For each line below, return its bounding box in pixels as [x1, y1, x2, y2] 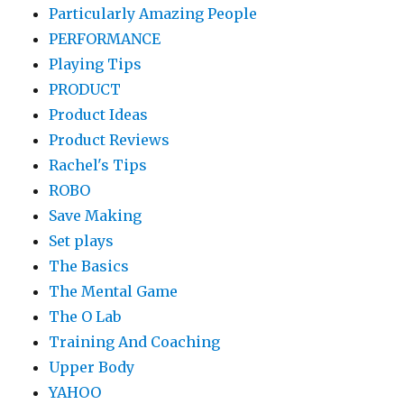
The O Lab [49, 308, 122, 326]
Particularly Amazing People [49, 5, 258, 23]
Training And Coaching [49, 333, 221, 352]
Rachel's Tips [49, 156, 148, 175]
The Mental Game [49, 282, 179, 301]
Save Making [49, 207, 142, 225]
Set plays [49, 232, 115, 251]
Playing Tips [49, 55, 142, 74]
